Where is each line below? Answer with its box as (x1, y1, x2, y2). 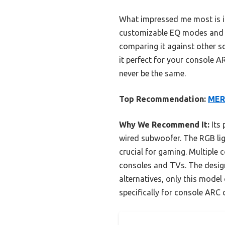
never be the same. (119, 69, 186, 78)
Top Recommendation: (119, 94, 206, 104)
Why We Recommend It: (119, 120, 209, 130)
